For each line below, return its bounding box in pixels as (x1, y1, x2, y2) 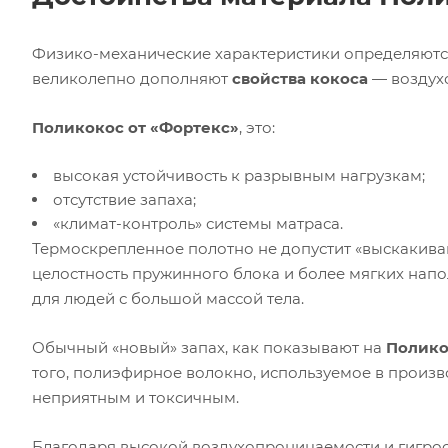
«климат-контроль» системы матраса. (53, 214, 343, 233)
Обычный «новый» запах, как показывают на (32, 338, 386, 357)
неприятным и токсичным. (32, 388, 239, 407)
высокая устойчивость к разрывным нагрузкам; (53, 166, 425, 185)
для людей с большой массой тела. (32, 289, 304, 308)
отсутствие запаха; (53, 190, 196, 209)
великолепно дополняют (32, 69, 232, 88)
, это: (239, 118, 275, 137)
